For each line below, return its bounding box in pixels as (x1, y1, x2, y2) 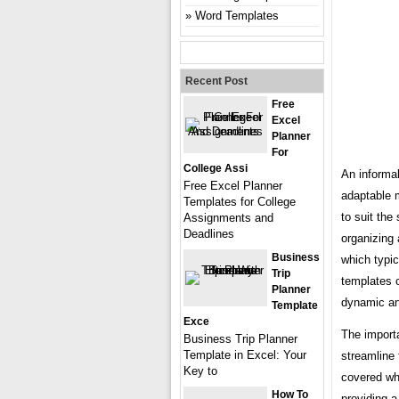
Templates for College (183, 194, 296, 208)
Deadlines (183, 226, 234, 240)
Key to (183, 363, 217, 378)
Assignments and (183, 210, 273, 224)
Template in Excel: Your (183, 347, 306, 362)
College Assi (183, 161, 248, 175)
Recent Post (185, 74, 248, 87)
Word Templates (195, 8, 279, 22)
